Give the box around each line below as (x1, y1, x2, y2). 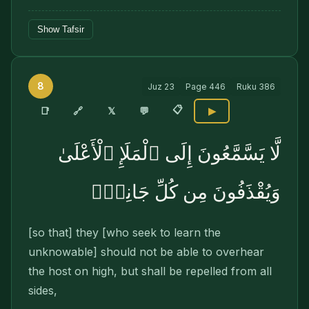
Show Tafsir (37, 24, 84, 34)
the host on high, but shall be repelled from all (28, 264, 272, 278)
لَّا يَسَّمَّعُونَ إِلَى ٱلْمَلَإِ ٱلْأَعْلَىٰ (58, 143, 281, 164)
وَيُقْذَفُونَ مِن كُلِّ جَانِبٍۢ (91, 181, 281, 203)
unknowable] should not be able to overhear (28, 245, 264, 259)
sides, (28, 283, 57, 297)
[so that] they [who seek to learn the (28, 226, 221, 239)
